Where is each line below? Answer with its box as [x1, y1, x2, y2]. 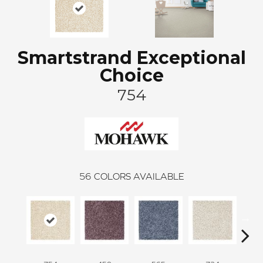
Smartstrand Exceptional [17, 46, 246, 69]
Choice [99, 64, 164, 86]
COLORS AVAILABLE [93, 171, 184, 182]
